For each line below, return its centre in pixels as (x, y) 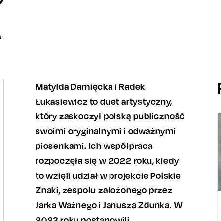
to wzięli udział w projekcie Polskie (108, 175)
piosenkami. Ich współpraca (94, 146)
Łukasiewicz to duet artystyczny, (104, 101)
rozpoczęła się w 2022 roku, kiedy (107, 160)
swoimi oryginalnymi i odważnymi (106, 131)
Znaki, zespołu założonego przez (104, 190)
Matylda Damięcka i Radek (91, 86)
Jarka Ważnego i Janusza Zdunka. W (109, 205)
